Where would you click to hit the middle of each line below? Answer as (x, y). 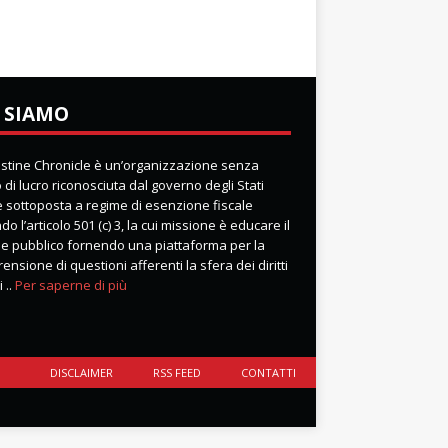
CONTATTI (268, 373)
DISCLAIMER (81, 373)
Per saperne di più (70, 285)
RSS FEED (177, 373)
